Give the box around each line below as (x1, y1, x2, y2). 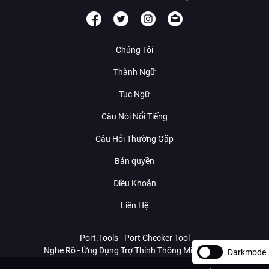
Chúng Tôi (116, 44, 153, 55)
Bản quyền (115, 156, 154, 166)
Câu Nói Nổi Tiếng (101, 111, 168, 121)
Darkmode (228, 247, 266, 257)
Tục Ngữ (119, 89, 150, 99)
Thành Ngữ (113, 67, 156, 77)
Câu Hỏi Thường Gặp (95, 133, 174, 144)
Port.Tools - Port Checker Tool (79, 232, 190, 243)
